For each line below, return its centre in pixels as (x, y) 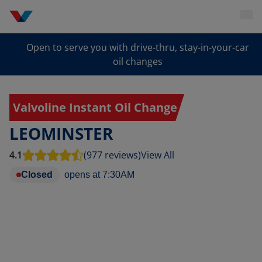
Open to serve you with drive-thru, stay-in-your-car (138, 47)
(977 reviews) (112, 155)
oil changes (138, 61)
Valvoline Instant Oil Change (95, 107)
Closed (37, 175)
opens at (82, 175)
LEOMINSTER (61, 133)
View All (158, 155)
